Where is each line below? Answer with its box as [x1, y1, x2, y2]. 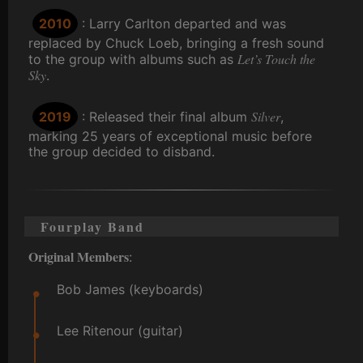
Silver [251, 108, 280, 126]
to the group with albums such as [28, 51, 237, 68]
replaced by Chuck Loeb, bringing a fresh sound [28, 35, 324, 52]
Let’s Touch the [237, 50, 315, 68]
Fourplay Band [41, 217, 144, 237]
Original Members [28, 247, 129, 267]
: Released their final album [82, 109, 251, 126]
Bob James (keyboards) [57, 281, 203, 298]
